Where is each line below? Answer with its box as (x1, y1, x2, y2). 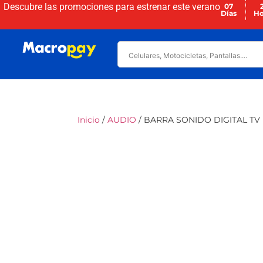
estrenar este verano (136, 1, 220, 12)
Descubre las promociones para (3, 1, 137, 12)
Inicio (77, 114, 100, 125)
